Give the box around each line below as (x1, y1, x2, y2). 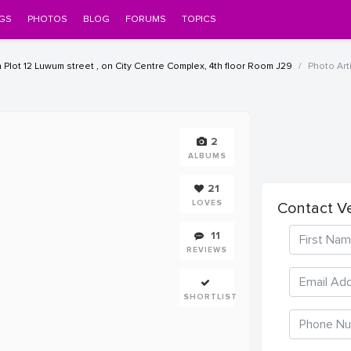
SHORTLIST (183, 292, 237, 302)
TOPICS (181, 13, 216, 25)
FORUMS (125, 13, 166, 25)
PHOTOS (27, 13, 67, 25)
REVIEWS (186, 245, 227, 255)
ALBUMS (187, 151, 226, 161)
